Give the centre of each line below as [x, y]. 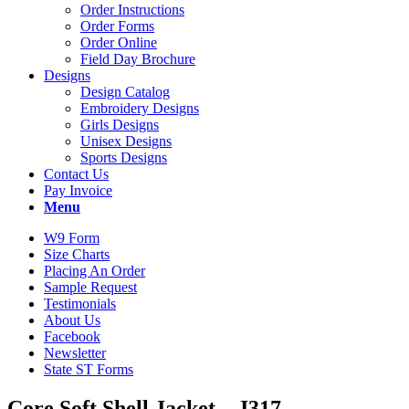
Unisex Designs [126, 141]
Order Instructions [132, 10]
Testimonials [80, 304]
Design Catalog [125, 92]
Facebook [72, 336]
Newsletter [75, 353]
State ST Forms [89, 369]
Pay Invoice [78, 190]
